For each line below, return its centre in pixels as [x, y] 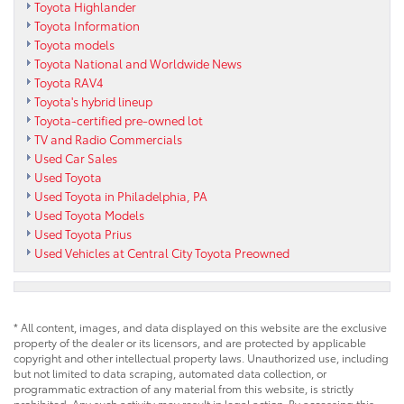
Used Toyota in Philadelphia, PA [121, 196]
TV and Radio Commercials [108, 139]
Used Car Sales [76, 158]
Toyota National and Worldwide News [138, 64]
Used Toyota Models [89, 215]
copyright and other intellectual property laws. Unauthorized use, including [201, 358]
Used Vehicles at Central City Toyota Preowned [162, 253]
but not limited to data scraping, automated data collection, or [170, 373]
